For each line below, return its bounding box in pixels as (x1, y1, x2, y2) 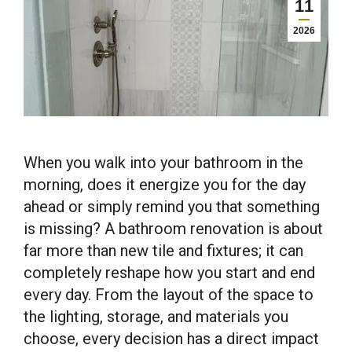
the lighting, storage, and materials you (24, 307, 288, 326)
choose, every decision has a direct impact (24, 329, 319, 348)
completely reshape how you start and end (24, 263, 315, 282)
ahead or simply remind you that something (24, 197, 320, 216)
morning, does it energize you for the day (24, 175, 306, 194)
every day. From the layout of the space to (24, 285, 313, 304)
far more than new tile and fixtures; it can (24, 241, 303, 260)
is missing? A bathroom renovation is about (24, 219, 323, 238)
